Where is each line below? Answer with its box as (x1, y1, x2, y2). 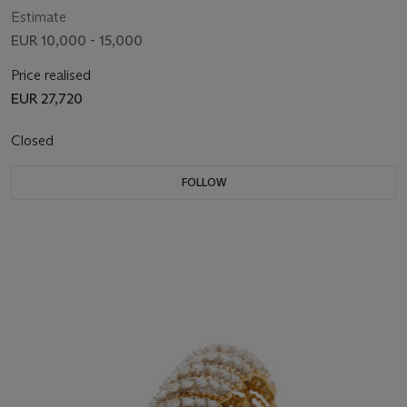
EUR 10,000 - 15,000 (11, 32, 143, 50)
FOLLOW (181, 175, 226, 190)
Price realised (11, 66, 91, 84)
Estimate (11, 8, 66, 26)
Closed (11, 132, 57, 150)
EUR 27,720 (11, 90, 83, 108)
